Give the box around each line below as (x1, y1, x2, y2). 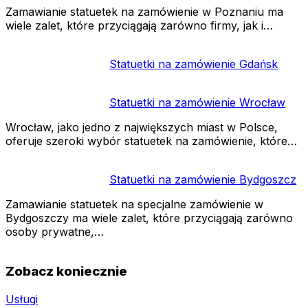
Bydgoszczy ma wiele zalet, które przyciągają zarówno (5, 211, 293, 225)
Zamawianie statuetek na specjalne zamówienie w (5, 197, 263, 212)
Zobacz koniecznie (5, 263, 127, 280)
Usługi (5, 292, 38, 306)
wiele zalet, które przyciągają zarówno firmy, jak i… (5, 19, 273, 33)
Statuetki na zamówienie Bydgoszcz (109, 173, 297, 187)
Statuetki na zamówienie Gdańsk (109, 57, 278, 71)
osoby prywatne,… (5, 225, 104, 239)
